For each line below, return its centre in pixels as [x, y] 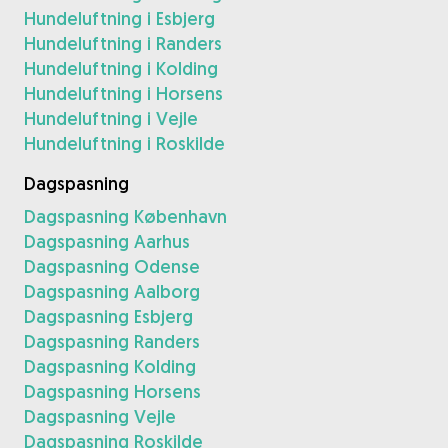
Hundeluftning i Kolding [121, 68]
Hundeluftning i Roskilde [124, 143]
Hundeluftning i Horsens [123, 93]
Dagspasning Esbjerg [108, 316]
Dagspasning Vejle [100, 416]
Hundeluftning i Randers [123, 43]
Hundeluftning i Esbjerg [119, 18]
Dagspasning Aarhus [107, 241]
